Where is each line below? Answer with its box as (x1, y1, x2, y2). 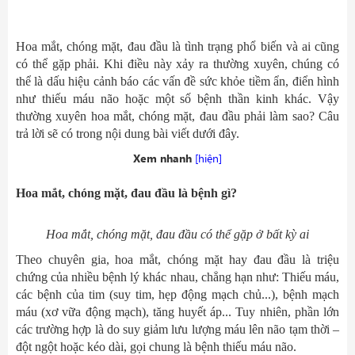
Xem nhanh (133, 151, 195, 166)
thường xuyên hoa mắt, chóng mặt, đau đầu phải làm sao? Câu (16, 109, 339, 123)
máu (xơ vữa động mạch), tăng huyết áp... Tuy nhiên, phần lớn (16, 305, 339, 319)
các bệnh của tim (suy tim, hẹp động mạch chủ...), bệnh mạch (16, 288, 339, 301)
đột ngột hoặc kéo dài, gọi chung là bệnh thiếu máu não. (16, 340, 300, 353)
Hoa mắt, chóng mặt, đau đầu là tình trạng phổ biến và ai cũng (16, 40, 339, 53)
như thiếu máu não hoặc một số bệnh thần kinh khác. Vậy (16, 92, 339, 105)
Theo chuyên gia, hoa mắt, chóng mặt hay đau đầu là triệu (16, 253, 339, 266)
